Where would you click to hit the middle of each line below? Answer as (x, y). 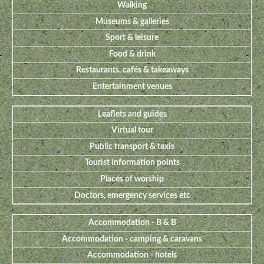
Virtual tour (132, 131)
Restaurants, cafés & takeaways (132, 70)
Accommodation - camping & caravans (132, 239)
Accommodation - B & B (132, 223)
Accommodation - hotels (132, 255)
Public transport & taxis (132, 146)
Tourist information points (132, 163)
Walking (132, 6)
